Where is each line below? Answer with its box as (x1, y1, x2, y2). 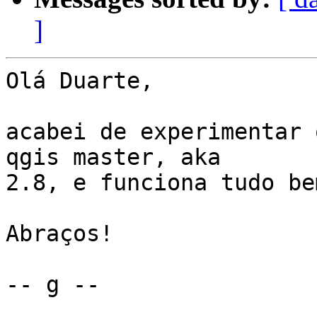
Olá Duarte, (6, 68, 154, 94)
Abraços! (6, 221, 113, 247)
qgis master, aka (6, 144, 221, 171)
